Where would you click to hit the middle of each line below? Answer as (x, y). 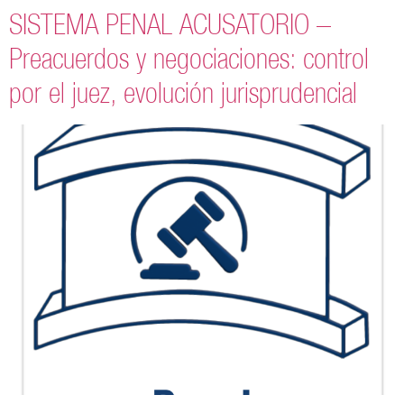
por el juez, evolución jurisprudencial (183, 92)
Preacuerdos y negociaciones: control (189, 58)
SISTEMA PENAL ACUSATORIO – (170, 24)
